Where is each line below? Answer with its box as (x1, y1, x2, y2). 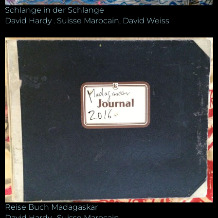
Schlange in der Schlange (5, 5, 104, 15)
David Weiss (123, 16, 169, 26)
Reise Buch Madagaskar (5, 202, 98, 212)
